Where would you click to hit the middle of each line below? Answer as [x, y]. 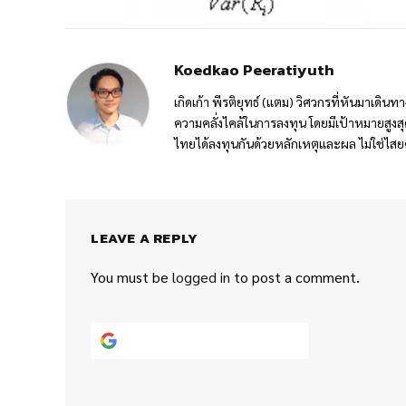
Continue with [188, 340]
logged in [201, 277]
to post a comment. [295, 277]
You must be [131, 277]
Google [262, 340]
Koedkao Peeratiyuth [254, 70]
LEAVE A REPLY [145, 238]
